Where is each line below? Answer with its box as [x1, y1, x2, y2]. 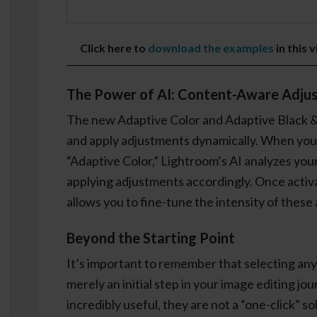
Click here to [79, 41, 148, 55]
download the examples [147, 41, 274, 55]
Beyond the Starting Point [67, 229, 235, 247]
